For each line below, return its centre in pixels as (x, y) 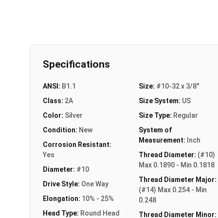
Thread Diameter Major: (177, 179)
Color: (54, 115)
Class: (54, 100)
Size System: (160, 100)
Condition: (61, 130)
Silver (74, 115)
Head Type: (62, 213)
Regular (185, 115)
